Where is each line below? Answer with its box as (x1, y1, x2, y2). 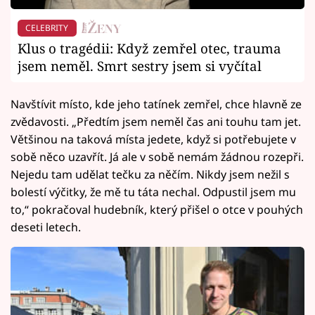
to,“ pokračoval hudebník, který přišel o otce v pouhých (11, 201, 303, 217)
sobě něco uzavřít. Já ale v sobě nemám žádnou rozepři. (11, 148, 304, 165)
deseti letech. (11, 219, 81, 235)
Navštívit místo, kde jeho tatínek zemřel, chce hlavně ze (11, 96, 302, 112)
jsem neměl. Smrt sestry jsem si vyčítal (18, 56, 262, 75)
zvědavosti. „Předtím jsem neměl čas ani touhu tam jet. (11, 113, 301, 129)
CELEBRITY (25, 21, 69, 34)
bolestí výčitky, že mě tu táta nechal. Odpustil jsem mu (11, 184, 296, 200)
